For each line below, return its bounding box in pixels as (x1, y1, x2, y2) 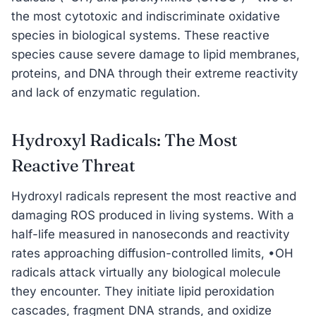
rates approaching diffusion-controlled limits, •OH (11, 245, 293, 260)
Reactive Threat (11, 154, 135, 176)
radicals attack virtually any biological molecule (11, 265, 281, 279)
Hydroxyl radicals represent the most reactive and (11, 188, 296, 203)
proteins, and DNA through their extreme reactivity (11, 66, 298, 80)
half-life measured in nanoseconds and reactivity (11, 226, 290, 241)
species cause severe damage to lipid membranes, (11, 47, 300, 61)
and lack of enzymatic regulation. (11, 85, 200, 99)
